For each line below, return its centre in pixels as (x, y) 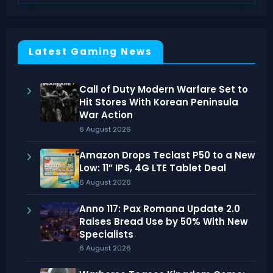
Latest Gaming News (90, 51)
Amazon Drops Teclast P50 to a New (167, 155)
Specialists (106, 234)
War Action (106, 115)
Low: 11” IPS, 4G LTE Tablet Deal (152, 168)
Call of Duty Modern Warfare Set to (163, 89)
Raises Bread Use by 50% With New (163, 221)
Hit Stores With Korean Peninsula (158, 102)
